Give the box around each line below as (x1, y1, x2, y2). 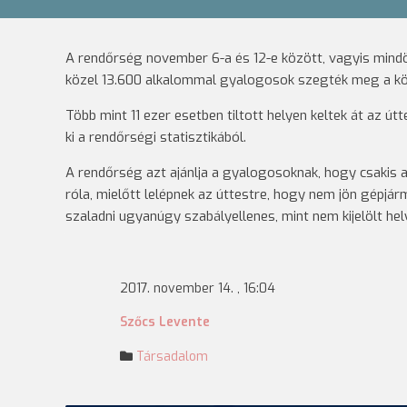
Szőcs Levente (120, 313, 210, 331)
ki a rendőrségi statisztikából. (65, 128, 246, 146)
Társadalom (136, 348, 208, 365)
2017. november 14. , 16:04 (120, 280, 275, 297)
